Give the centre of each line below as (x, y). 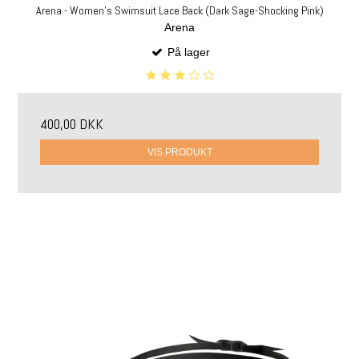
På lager (187, 52)
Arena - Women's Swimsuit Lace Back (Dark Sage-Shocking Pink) (179, 11)
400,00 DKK (72, 124)
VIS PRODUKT (179, 153)
